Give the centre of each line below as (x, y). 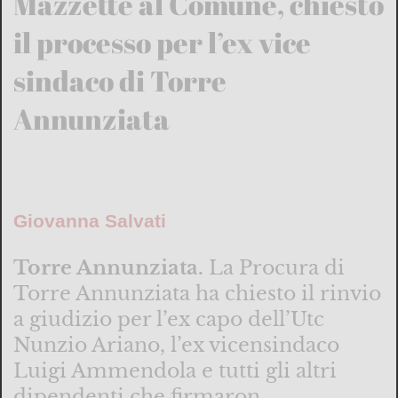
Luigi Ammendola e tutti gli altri (175, 370)
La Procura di (274, 267)
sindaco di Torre (119, 81)
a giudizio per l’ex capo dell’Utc (168, 318)
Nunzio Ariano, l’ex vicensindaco (176, 344)
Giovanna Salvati (89, 221)
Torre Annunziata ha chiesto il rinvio (197, 293)
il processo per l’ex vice (162, 43)
